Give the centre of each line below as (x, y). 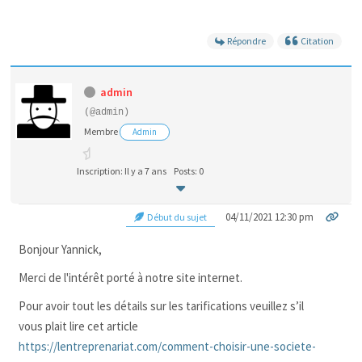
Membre (101, 131)
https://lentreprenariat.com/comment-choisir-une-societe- (167, 346)
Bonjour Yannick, (60, 249)
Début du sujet (177, 217)
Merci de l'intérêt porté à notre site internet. (130, 278)
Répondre (247, 41)
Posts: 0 (188, 171)
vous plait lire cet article (78, 326)
